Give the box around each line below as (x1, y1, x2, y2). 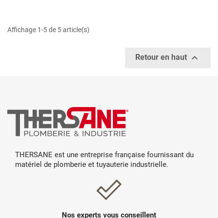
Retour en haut (135, 53, 189, 62)
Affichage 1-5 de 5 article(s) (7, 25, 90, 34)
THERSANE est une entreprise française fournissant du (15, 150, 194, 159)
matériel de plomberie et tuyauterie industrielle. (15, 160, 168, 169)
